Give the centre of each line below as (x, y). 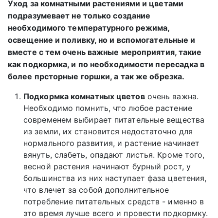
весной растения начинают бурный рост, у (107, 167)
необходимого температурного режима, (89, 28)
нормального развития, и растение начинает (112, 143)
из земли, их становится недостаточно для (108, 132)
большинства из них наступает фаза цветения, (115, 178)
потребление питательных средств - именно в (114, 202)
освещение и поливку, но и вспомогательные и (102, 40)
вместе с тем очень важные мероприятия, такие (105, 52)
